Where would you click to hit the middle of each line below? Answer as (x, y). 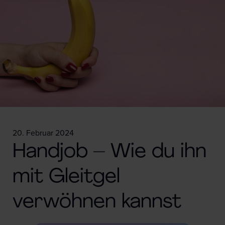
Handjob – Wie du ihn (109, 152)
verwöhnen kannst (97, 202)
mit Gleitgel (66, 177)
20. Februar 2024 (43, 133)
